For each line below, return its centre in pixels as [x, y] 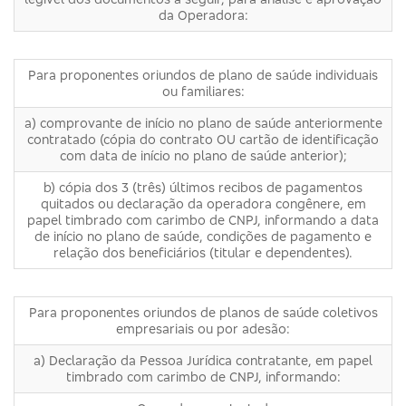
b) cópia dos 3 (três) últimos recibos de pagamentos [203, 187]
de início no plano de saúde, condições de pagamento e [203, 236]
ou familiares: [203, 91]
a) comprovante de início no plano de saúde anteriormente [203, 122]
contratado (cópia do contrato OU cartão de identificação [203, 139]
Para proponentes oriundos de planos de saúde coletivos [203, 312]
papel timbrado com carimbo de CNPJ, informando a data [203, 219]
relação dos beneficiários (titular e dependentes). [203, 252]
